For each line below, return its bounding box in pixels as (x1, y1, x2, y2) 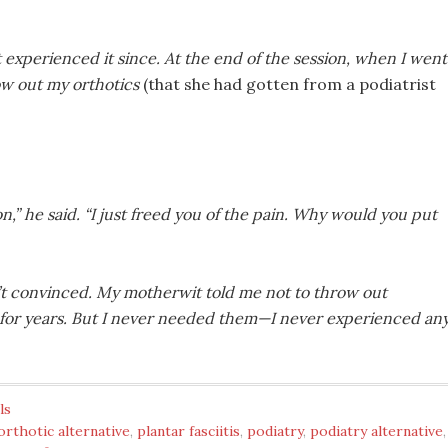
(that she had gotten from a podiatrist (143, 74, 436, 94)
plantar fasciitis (137, 422, 240, 440)
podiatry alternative (310, 422, 443, 440)
